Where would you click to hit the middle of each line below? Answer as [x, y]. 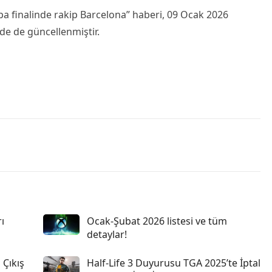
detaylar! [107, 234]
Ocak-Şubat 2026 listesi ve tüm [157, 221]
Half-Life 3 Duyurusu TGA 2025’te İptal [174, 263]
